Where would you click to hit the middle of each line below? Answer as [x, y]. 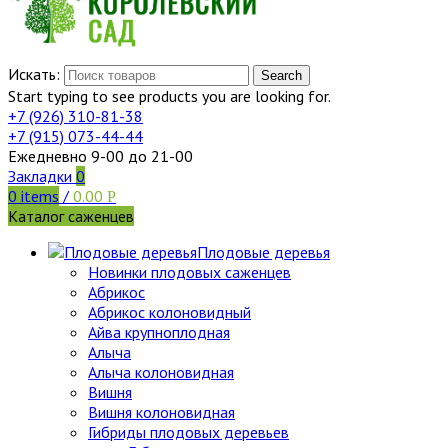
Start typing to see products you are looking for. [169, 95]
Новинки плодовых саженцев [189, 271]
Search [281, 75]
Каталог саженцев [71, 215]
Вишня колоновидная [161, 411]
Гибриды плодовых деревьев [188, 431]
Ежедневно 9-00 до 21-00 [100, 155]
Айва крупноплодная [159, 331]
